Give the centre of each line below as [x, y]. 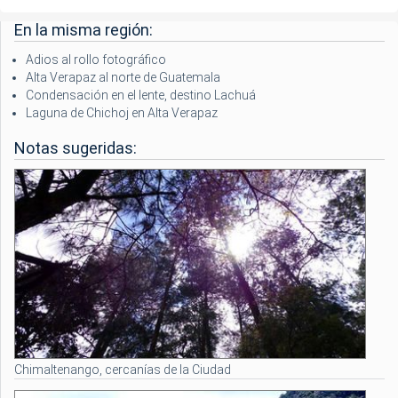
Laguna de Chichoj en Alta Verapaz [122, 112]
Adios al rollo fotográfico [96, 59]
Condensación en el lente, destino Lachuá [141, 95]
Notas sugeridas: [76, 147]
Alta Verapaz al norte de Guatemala [123, 77]
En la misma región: [84, 29]
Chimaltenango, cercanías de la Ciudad [123, 369]
